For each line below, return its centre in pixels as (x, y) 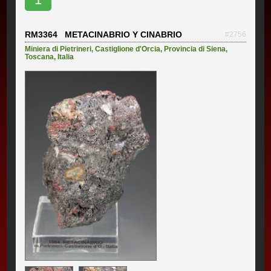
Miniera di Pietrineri (58, 49)
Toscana (40, 57)
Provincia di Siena (195, 49)
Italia (66, 57)
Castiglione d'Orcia (128, 49)
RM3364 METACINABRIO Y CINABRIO (104, 35)
